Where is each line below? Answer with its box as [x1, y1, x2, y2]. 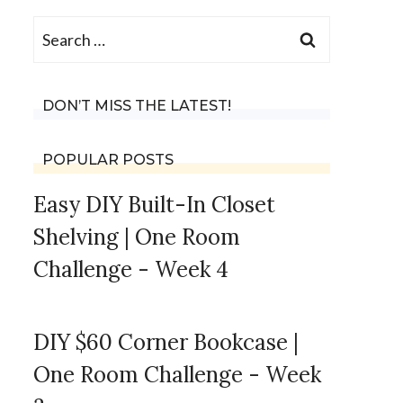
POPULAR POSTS [42, 151, 174, 169]
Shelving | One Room [33, 223, 240, 252]
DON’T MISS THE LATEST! [42, 97, 231, 115]
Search [32, 22, 81, 41]
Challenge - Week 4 [33, 255, 228, 284]
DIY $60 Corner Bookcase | [33, 328, 299, 357]
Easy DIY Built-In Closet [33, 191, 275, 219]
